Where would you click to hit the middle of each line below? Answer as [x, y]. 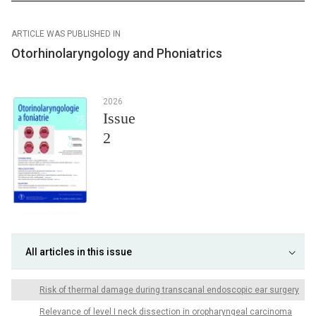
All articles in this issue [79, 252]
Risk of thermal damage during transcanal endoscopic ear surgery [169, 290]
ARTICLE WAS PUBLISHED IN [66, 34]
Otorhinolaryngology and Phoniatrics [117, 54]
